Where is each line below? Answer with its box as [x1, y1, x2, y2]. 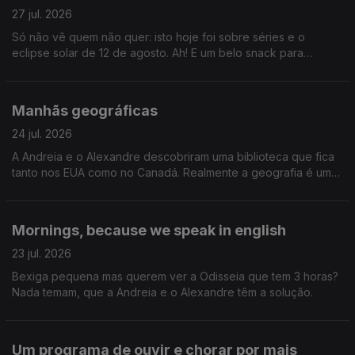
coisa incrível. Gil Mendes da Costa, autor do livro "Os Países [12, 181, 330, 195]
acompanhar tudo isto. [12, 62, 128, 75]
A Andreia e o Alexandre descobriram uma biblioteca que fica [12, 150, 334, 163]
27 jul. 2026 [12, 7, 72, 21]
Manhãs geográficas [12, 102, 158, 119]
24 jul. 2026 [12, 127, 72, 140]
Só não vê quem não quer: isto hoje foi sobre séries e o [12, 30, 305, 44]
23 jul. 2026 [12, 246, 71, 260]
